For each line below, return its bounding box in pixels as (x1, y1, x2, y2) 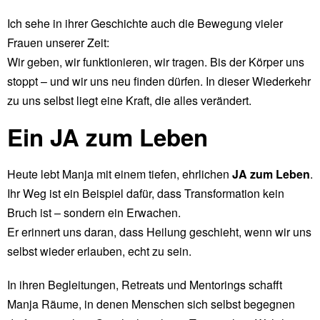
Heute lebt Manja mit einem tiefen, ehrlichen (7, 165, 232, 182)
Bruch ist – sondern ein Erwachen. (7, 204, 181, 221)
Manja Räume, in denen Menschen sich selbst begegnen (7, 295, 295, 312)
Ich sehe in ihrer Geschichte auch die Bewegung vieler (7, 14, 283, 31)
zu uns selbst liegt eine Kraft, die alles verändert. (7, 91, 251, 109)
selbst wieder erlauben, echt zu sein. (7, 242, 191, 259)
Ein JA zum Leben (7, 119, 208, 154)
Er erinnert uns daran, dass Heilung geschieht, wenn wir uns (7, 223, 311, 240)
